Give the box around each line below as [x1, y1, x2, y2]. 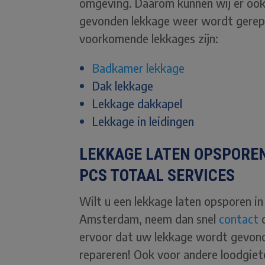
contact [219, 211, 259, 227]
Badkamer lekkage [92, 60, 185, 76]
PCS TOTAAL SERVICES [79, 166, 235, 186]
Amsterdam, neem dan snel [79, 211, 219, 227]
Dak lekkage [92, 78, 157, 93]
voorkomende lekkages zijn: [79, 31, 219, 46]
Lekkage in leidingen [92, 114, 195, 129]
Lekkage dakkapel [92, 96, 183, 111]
